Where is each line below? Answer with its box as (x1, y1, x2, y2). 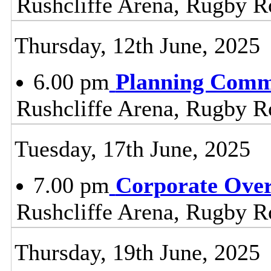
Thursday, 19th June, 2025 (14, 239, 260, 265)
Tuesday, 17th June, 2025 (14, 135, 250, 162)
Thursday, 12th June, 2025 (14, 32, 260, 58)
